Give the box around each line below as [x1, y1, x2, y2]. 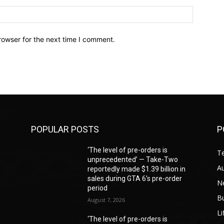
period [87, 184, 108, 192]
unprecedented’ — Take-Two [87, 155, 178, 164]
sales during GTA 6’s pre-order [87, 174, 182, 183]
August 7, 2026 [87, 196, 125, 204]
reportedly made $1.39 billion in [87, 165, 186, 173]
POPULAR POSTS [31, 124, 99, 135]
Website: [192, 6, 220, 15]
